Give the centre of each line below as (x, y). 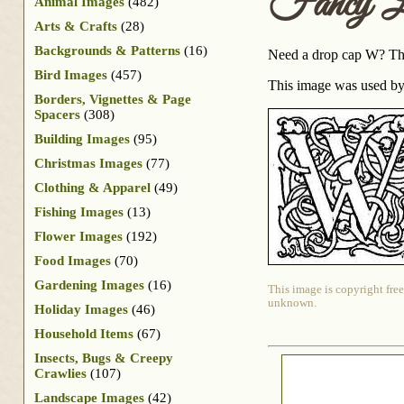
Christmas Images (88, 163)
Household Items (84, 333)
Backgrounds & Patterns (107, 50)
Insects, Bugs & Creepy (104, 358)
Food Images (73, 260)
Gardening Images (89, 285)
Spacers (57, 114)
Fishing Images (79, 211)
